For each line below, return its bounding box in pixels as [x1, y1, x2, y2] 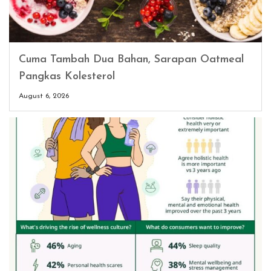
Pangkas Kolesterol [19, 71, 115, 83]
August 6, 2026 [19, 93, 69, 100]
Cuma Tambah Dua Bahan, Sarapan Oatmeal [19, 54, 244, 66]
